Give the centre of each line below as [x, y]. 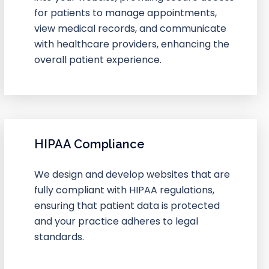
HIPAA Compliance [89, 144]
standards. [59, 237]
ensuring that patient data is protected [127, 205]
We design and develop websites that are [132, 174]
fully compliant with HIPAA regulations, [124, 190]
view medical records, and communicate [130, 28]
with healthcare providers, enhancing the [131, 44]
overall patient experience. [98, 59]
